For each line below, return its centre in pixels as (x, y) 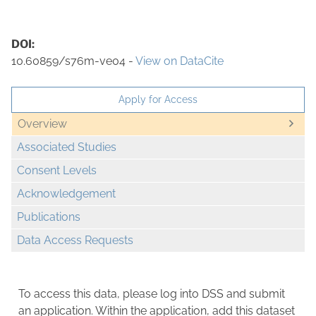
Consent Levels (57, 171)
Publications (49, 217)
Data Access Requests (75, 241)
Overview (42, 124)
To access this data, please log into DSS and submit (152, 294)
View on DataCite (180, 61)
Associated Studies (67, 147)
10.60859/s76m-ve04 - (73, 61)
